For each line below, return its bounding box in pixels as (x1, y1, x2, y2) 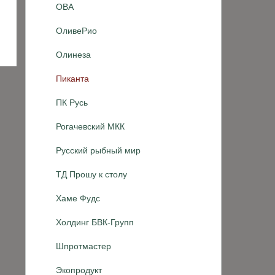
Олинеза (56, 50, 91, 60)
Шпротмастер (56, 241, 111, 251)
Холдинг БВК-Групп (56, 217, 134, 227)
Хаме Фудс (56, 193, 100, 203)
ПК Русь (56, 98, 88, 107)
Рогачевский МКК (56, 122, 125, 131)
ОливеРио (56, 26, 97, 36)
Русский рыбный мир (56, 145, 141, 155)
